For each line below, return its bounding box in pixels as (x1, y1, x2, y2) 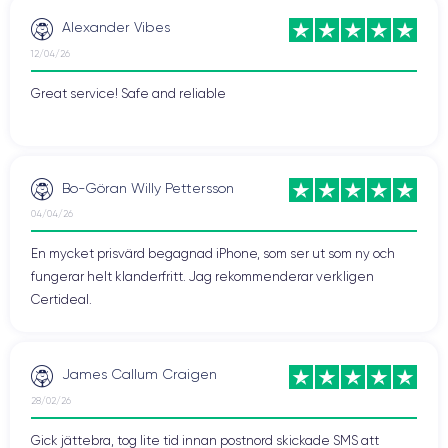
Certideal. (31, 292, 92, 308)
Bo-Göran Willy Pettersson (62, 179, 234, 196)
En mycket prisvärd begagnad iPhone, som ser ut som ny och (31, 246, 395, 262)
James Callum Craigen (62, 366, 217, 383)
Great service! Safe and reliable (31, 85, 226, 101)
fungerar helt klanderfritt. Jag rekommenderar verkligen (31, 269, 374, 285)
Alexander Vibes (62, 19, 170, 36)
